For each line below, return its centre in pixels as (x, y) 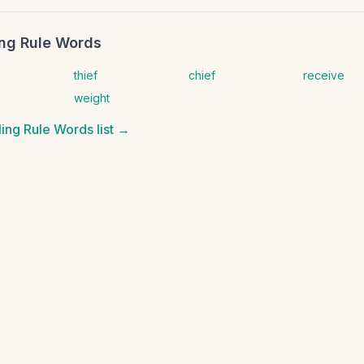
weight (91, 98)
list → (112, 129)
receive (324, 75)
